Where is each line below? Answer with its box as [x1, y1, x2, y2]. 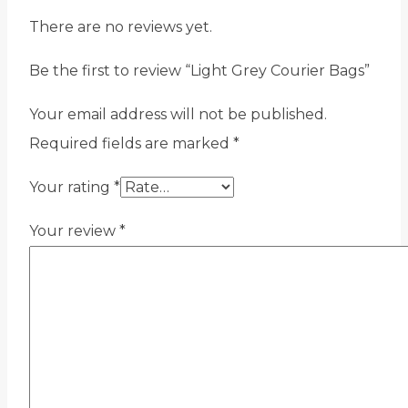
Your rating [29, 178, 114, 197]
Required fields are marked [29, 135, 233, 153]
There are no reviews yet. [29, 18, 212, 36]
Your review [29, 222, 119, 240]
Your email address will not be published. [29, 106, 327, 124]
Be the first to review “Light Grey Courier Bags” [29, 62, 370, 80]
